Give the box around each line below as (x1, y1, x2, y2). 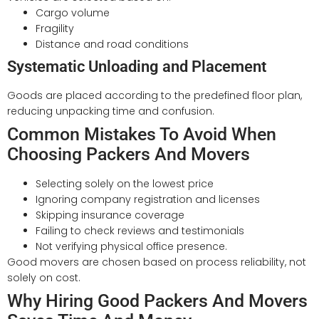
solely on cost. (7, 270, 80, 285)
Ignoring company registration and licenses (36, 192, 260, 206)
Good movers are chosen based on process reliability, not (7, 254, 306, 269)
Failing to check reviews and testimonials (36, 223, 244, 238)
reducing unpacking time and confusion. (7, 103, 214, 118)
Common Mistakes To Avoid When (7, 123, 276, 145)
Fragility (36, 21, 74, 36)
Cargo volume (36, 5, 110, 20)
